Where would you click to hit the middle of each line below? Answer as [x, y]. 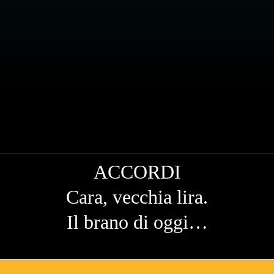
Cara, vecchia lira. [137, 197]
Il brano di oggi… [137, 222]
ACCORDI [137, 172]
